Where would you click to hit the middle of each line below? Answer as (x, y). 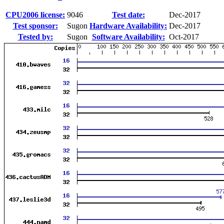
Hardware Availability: (128, 25)
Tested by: (35, 36)
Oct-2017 (184, 36)
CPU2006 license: (35, 14)
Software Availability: (128, 36)
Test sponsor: (35, 25)
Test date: (128, 14)
